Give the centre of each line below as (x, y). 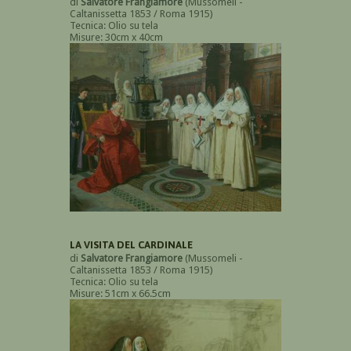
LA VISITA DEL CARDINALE (131, 245)
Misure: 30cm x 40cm (116, 38)
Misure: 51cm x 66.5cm (120, 294)
